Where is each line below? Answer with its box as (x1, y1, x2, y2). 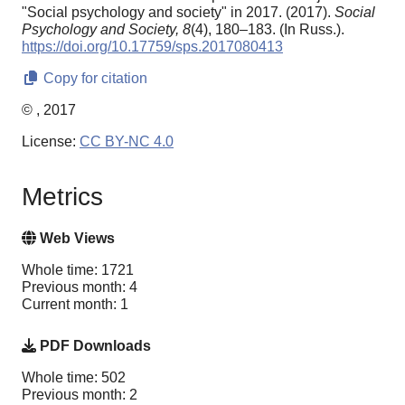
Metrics (22, 182, 103, 211)
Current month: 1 (22, 296, 128, 312)
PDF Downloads (36, 337, 151, 353)
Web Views (36, 230, 115, 246)
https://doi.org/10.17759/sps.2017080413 (22, 39, 283, 55)
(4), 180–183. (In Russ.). (191, 22, 344, 38)
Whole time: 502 (22, 369, 126, 385)
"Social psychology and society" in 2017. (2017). (22, 5, 334, 21)
